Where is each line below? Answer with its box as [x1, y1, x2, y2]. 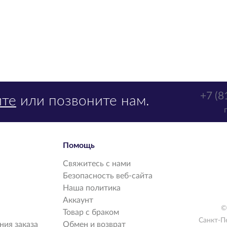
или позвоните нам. [16, 94, 149, 108]
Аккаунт [63, 196, 93, 204]
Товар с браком [63, 208, 119, 216]
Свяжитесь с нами [63, 160, 131, 168]
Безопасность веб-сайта [63, 172, 153, 180]
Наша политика [63, 184, 121, 192]
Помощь [63, 141, 95, 149]
